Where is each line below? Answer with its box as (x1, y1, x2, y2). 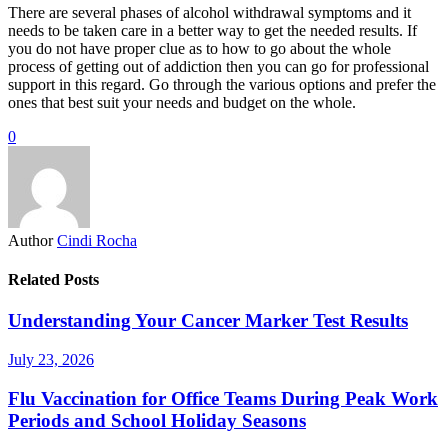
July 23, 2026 (8, 350, 94, 368)
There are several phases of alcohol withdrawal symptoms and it (8, 3, 411, 21)
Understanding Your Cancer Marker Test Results (8, 310, 408, 332)
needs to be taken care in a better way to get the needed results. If (8, 21, 417, 39)
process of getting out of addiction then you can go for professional (8, 57, 429, 75)
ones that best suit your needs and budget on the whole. (8, 93, 356, 111)
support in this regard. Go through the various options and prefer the (8, 75, 436, 93)
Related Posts (8, 270, 99, 288)
